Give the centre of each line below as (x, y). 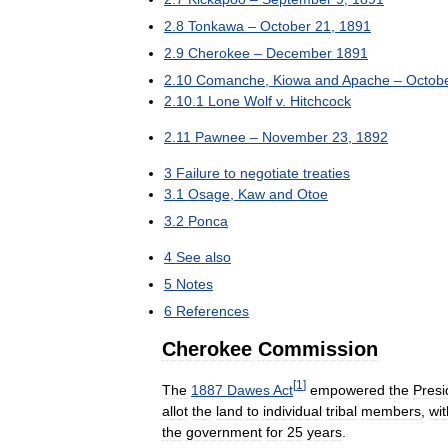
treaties (326, 172)
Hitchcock (320, 100)
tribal (341, 410)
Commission (318, 348)
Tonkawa (216, 25)
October (285, 25)
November (295, 136)
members (391, 410)
